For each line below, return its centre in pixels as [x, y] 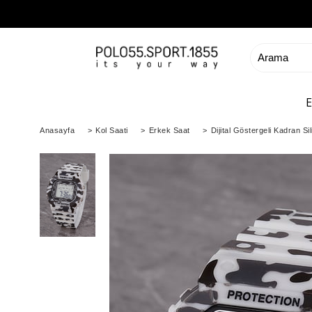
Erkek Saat [169, 130]
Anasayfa [57, 130]
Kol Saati [112, 130]
